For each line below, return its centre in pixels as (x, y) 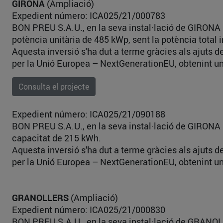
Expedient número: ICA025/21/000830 (89, 210)
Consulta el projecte (54, 87)
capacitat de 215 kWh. (56, 138)
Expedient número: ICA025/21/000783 (89, 15)
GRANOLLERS (41, 198)
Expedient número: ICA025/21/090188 (89, 114)
